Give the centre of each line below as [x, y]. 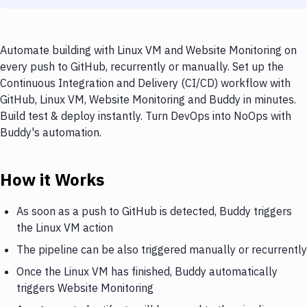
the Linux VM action [65, 227]
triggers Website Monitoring [85, 287]
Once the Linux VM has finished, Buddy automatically [147, 271]
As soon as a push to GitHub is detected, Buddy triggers [154, 211]
